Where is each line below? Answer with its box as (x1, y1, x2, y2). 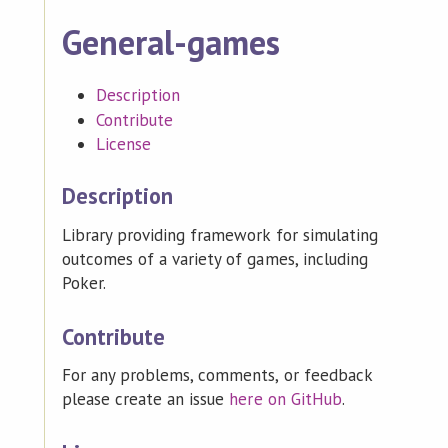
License (95, 132, 152, 155)
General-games (61, 19, 281, 64)
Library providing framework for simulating (61, 224, 378, 247)
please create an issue (61, 388, 230, 411)
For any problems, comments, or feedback (61, 364, 372, 387)
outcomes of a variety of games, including (61, 248, 368, 271)
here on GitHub (229, 388, 342, 411)
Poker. (61, 272, 107, 295)
